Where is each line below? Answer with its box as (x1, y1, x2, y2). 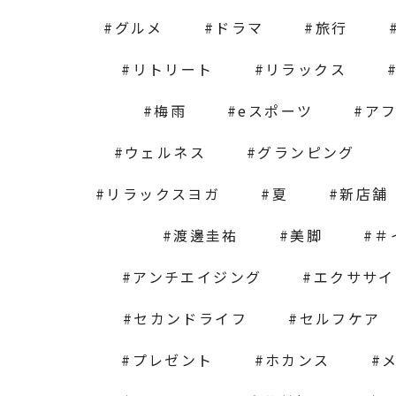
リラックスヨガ (106, 183, 221, 205)
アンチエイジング (133, 266, 263, 288)
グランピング (257, 141, 355, 164)
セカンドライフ (133, 308, 248, 330)
